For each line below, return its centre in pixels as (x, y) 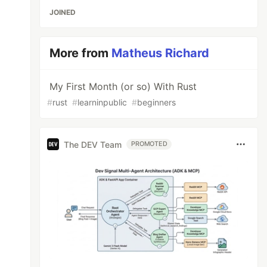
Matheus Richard (161, 53)
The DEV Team (93, 144)
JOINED (63, 12)
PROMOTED (149, 144)
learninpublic (103, 102)
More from (81, 53)
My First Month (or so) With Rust (123, 86)
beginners (157, 102)
